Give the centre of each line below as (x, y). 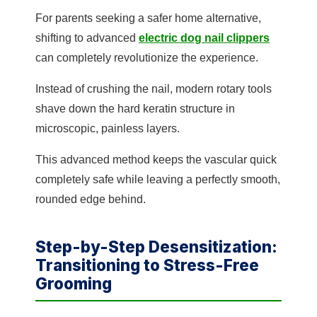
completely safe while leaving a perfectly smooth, (158, 179)
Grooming (74, 283)
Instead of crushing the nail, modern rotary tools (154, 89)
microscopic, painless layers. (108, 128)
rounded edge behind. (91, 199)
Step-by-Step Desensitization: (156, 247)
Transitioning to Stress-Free (147, 265)
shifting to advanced (87, 38)
